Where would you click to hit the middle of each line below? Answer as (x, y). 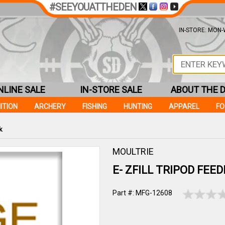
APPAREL (184, 106)
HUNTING (138, 106)
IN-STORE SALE (111, 90)
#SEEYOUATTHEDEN (93, 7)
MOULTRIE (133, 151)
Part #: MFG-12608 (142, 193)
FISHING (95, 106)
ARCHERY (50, 106)
